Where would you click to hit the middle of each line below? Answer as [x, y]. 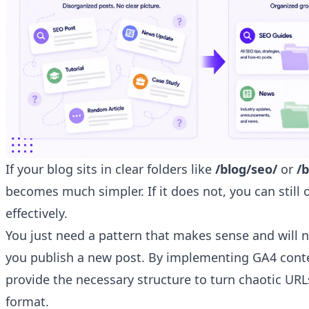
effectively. [37, 213]
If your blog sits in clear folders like [110, 169]
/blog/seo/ [246, 169]
